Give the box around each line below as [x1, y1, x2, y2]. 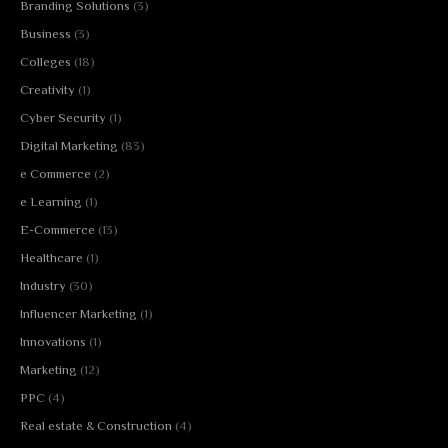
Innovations [20, 334, 86, 350]
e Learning [20, 194, 82, 210]
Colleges [20, 54, 71, 70]
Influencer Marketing [20, 306, 137, 322]
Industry [20, 278, 66, 294]
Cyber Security [20, 110, 106, 126]
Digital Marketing [20, 138, 118, 154]
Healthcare [20, 250, 83, 266]
